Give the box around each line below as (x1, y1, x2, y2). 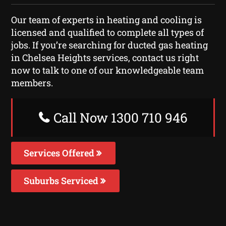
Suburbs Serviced (24, 174, 101, 187)
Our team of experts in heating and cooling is (11, 13, 202, 26)
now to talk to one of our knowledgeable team (11, 64, 204, 76)
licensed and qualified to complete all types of (11, 26, 204, 38)
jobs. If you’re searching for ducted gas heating (11, 38, 208, 51)
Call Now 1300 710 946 (50, 108, 188, 126)
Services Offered (24, 146, 97, 159)
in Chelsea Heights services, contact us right (11, 51, 199, 64)
